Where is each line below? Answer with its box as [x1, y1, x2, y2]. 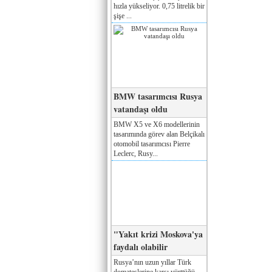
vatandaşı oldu [114, 102, 168, 115]
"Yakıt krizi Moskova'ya [114, 227, 203, 240]
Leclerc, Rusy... [114, 149, 158, 158]
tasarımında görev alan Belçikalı [114, 129, 205, 138]
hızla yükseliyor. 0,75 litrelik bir [114, 1, 205, 10]
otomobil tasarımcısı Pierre [114, 139, 190, 148]
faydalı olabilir [114, 240, 168, 253]
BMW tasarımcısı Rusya [114, 89, 202, 103]
